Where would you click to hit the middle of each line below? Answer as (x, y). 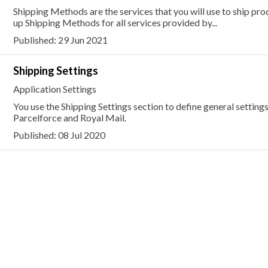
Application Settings (54, 89)
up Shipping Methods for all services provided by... (115, 22)
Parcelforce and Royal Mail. (69, 118)
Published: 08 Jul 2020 (59, 135)
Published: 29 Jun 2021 (60, 40)
